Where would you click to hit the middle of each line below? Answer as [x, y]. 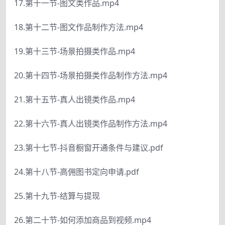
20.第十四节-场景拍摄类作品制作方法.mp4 [91, 75]
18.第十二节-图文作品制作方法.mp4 [79, 27]
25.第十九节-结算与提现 [57, 196]
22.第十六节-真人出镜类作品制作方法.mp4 [91, 124]
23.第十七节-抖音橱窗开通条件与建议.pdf [89, 148]
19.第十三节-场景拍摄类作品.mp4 [75, 51]
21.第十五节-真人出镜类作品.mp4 [75, 99]
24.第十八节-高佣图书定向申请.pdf [77, 172]
